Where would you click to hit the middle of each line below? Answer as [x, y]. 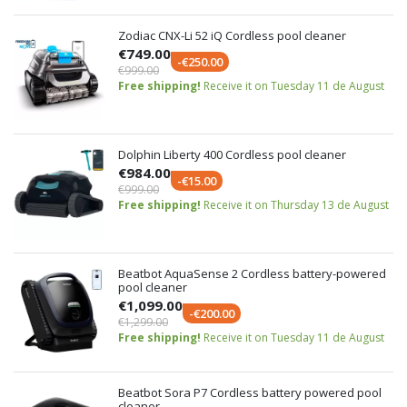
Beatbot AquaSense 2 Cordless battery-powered [252, 273]
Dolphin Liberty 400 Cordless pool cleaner [232, 154]
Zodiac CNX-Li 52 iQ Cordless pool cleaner [232, 35]
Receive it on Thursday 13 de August [296, 205]
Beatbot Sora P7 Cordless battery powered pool [250, 392]
